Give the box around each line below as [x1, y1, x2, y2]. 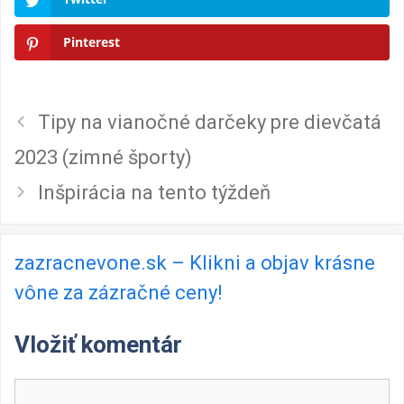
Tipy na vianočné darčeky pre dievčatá [38, 110, 382, 133]
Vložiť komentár [14, 331, 182, 359]
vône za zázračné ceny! [14, 280, 223, 304]
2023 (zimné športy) [14, 145, 192, 169]
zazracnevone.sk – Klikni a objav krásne [14, 251, 375, 274]
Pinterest [63, 33, 120, 51]
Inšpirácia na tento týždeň [38, 180, 271, 204]
